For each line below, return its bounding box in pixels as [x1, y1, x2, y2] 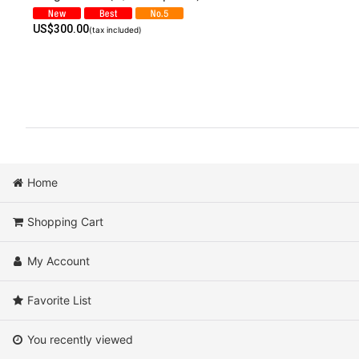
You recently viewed [27, 333, 134, 347]
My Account [27, 254, 91, 268]
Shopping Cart [27, 215, 104, 229]
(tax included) [89, 25, 142, 35]
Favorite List [27, 293, 92, 308]
